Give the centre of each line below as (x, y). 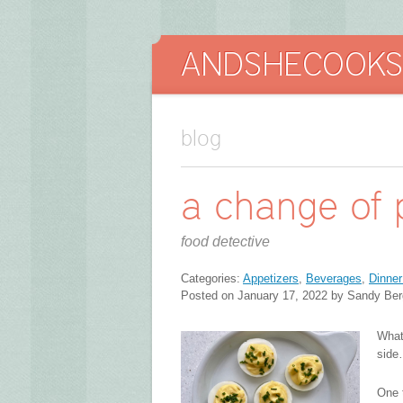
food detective (225, 241)
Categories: (212, 278)
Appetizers (271, 278)
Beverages (334, 278)
